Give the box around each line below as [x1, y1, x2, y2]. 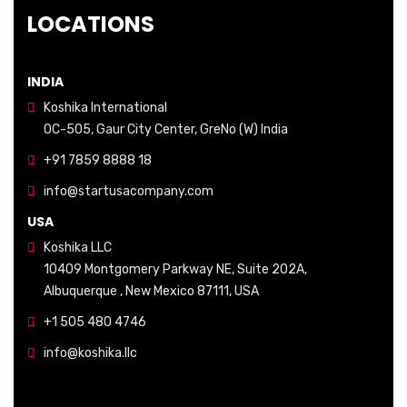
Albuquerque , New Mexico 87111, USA [44, 283, 259, 300]
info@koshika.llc [44, 345, 137, 362]
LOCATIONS [27, 9, 154, 40]
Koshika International [44, 100, 167, 116]
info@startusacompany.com [44, 184, 213, 200]
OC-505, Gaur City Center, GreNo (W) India [44, 122, 288, 138]
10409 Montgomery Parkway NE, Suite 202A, [44, 262, 307, 278]
